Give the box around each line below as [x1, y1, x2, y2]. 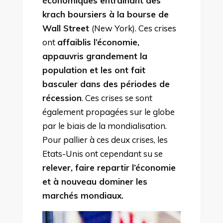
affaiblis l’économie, [57, 36, 139, 47]
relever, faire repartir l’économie [42, 162, 176, 173]
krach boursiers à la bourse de [42, 8, 169, 19]
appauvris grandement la [42, 50, 147, 61]
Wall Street [42, 22, 92, 33]
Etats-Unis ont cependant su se [42, 148, 163, 159]
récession [42, 92, 82, 103]
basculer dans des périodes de [42, 78, 170, 89]
